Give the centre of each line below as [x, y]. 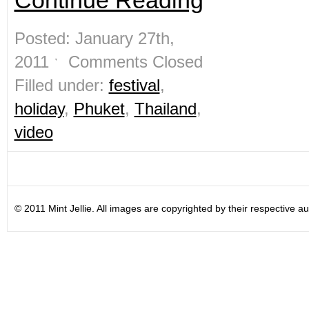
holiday [39, 109]
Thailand [165, 109]
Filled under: [61, 85]
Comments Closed [135, 62]
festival [134, 85]
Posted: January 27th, [94, 38]
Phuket [99, 109]
